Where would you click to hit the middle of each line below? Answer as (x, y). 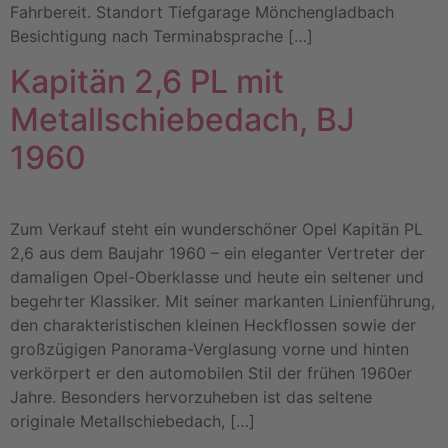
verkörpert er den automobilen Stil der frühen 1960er (211, 372)
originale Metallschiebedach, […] (132, 420)
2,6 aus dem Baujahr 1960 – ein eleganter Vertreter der (217, 252)
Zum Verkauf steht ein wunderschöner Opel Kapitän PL (216, 228)
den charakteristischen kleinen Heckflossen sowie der (213, 324)
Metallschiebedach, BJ (182, 119)
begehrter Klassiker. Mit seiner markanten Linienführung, (222, 300)
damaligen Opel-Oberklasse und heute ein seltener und (217, 276)
